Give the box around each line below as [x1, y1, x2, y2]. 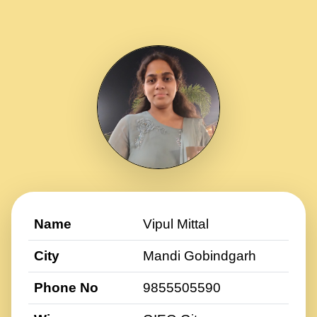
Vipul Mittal [143, 216, 209, 231]
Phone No [34, 279, 98, 295]
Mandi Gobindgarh [143, 248, 256, 263]
